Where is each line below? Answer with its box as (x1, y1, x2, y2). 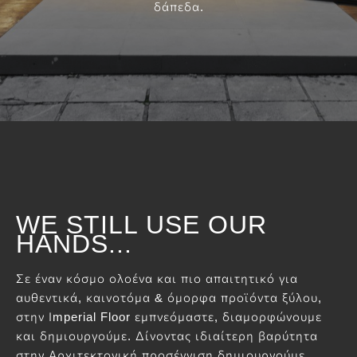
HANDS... (16, 229, 132, 258)
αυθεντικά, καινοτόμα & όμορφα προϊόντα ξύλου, (16, 291, 322, 304)
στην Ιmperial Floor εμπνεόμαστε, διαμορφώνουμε (16, 310, 322, 324)
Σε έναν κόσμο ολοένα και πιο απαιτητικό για (16, 272, 298, 285)
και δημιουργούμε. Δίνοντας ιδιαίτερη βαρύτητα (16, 329, 318, 343)
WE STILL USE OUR (16, 210, 267, 239)
